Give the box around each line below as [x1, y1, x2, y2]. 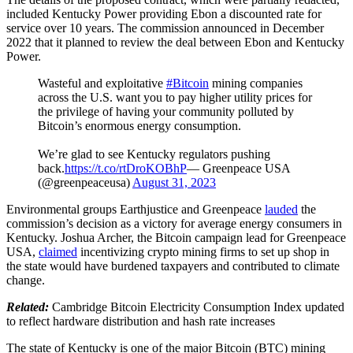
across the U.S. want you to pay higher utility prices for [38, 90, 312, 104]
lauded [265, 202, 298, 216]
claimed [39, 244, 77, 258]
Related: [6, 299, 52, 314]
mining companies [209, 76, 303, 90]
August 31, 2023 [132, 175, 216, 189]
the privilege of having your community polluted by [38, 104, 294, 118]
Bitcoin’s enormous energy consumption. [38, 118, 241, 132]
